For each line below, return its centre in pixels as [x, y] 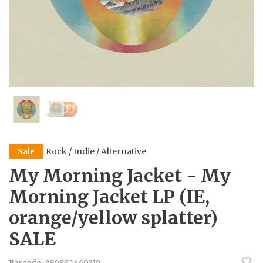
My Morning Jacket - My [120, 176]
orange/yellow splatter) [113, 218]
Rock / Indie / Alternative [96, 152]
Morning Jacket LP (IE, [109, 197]
